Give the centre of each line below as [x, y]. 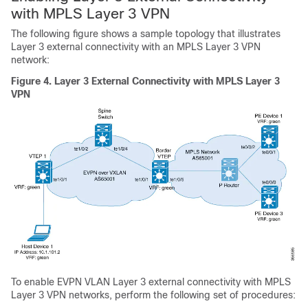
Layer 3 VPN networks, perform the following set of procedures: [153, 295]
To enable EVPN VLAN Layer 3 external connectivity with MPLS [151, 282]
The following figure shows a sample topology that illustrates [146, 33]
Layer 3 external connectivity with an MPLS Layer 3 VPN [136, 46]
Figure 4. [33, 81]
